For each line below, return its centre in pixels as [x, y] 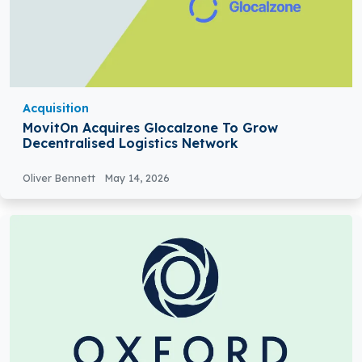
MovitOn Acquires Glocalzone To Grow [150, 127]
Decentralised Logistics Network [130, 143]
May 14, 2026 [137, 177]
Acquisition [56, 108]
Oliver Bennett [61, 177]
